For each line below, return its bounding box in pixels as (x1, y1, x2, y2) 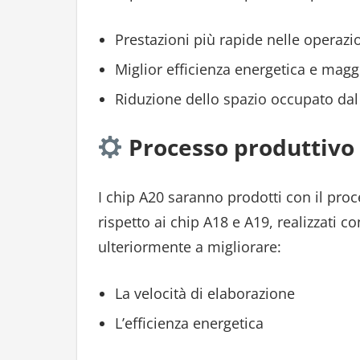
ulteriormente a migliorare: (97, 237, 281, 257)
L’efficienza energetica (114, 313, 264, 333)
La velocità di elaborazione (114, 284, 295, 304)
